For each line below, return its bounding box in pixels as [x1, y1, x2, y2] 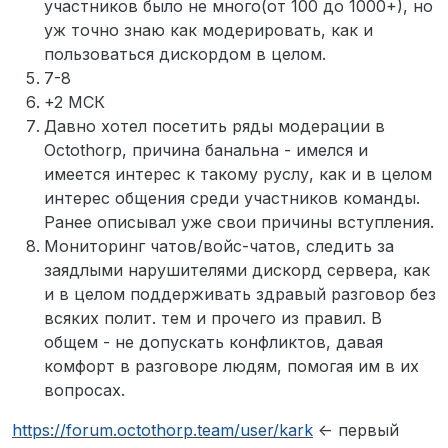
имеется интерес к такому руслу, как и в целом [44, 163, 432, 184]
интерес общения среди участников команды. [44, 187, 420, 208]
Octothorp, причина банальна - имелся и [44, 139, 368, 160]
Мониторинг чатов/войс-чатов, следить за [44, 235, 394, 256]
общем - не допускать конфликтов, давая [44, 331, 383, 352]
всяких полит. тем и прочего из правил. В [44, 307, 382, 328]
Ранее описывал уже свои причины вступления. [44, 211, 434, 232]
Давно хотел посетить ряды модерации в [44, 115, 385, 136]
